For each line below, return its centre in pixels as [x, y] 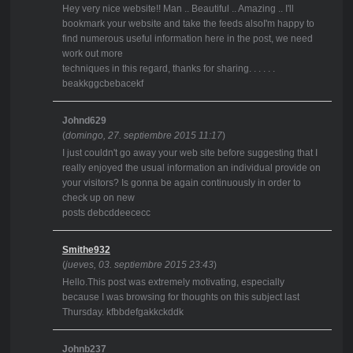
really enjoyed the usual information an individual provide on [191, 168]
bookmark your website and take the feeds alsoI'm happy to [188, 24]
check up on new [98, 198]
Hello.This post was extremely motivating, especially [173, 282]
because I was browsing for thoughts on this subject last [180, 297]
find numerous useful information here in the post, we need [187, 39]
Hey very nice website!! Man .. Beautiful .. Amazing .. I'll [178, 9]
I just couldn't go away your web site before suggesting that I [190, 153]
